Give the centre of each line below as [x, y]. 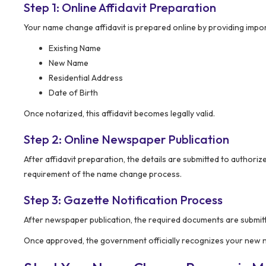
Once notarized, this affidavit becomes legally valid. [119, 113]
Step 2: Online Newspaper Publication [126, 139]
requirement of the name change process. [103, 174]
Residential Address [86, 77]
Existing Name [75, 48]
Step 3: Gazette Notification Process [123, 199]
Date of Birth [73, 92]
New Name [69, 63]
